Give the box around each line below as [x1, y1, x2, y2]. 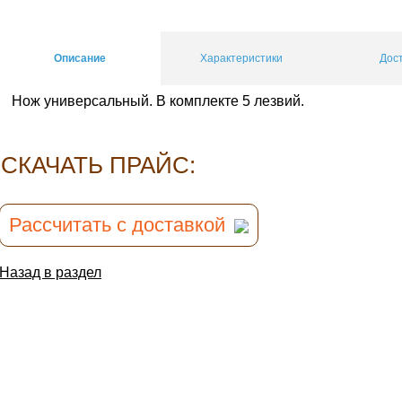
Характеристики [200, 52, 283, 65]
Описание [54, 52, 106, 65]
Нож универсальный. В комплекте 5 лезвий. [12, 93, 305, 109]
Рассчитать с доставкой [9, 214, 225, 236]
